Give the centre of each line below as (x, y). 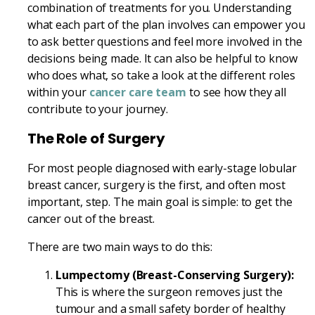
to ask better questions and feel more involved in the (165, 41)
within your (58, 92)
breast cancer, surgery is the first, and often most (156, 185)
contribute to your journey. (98, 109)
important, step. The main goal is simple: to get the (160, 201)
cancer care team (138, 92)
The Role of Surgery (96, 138)
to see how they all (237, 92)
